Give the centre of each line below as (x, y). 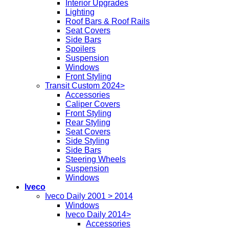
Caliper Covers (93, 104)
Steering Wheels (96, 159)
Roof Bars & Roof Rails (108, 21)
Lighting (80, 12)
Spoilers (81, 49)
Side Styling (87, 141)
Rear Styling (88, 123)
